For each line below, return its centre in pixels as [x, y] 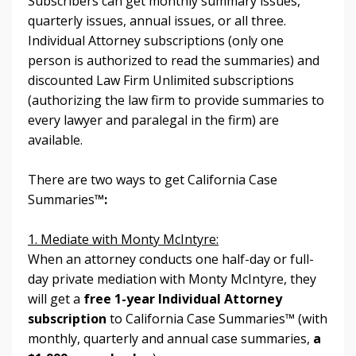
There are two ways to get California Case [153, 179]
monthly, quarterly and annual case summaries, [170, 338]
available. [55, 139]
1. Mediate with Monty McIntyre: [123, 239]
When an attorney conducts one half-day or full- [171, 259]
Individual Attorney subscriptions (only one [156, 40]
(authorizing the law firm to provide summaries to [176, 100]
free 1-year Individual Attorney [183, 298]
